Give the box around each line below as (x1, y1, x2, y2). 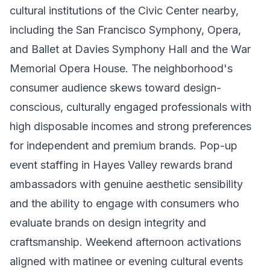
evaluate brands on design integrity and (10, 216, 206, 229)
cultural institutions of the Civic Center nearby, (10, 4, 239, 17)
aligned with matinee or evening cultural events (10, 255, 243, 268)
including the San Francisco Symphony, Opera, (10, 24, 241, 36)
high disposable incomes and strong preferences (10, 120, 251, 133)
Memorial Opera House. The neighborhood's (10, 62, 233, 75)
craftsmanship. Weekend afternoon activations (10, 236, 241, 248)
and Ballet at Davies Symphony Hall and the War (10, 43, 251, 55)
